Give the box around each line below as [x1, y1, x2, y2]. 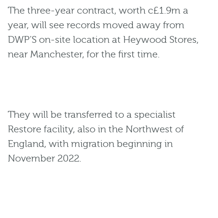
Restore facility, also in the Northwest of [8, 124, 184, 135]
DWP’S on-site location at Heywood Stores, [8, 34, 199, 46]
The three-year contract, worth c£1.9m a [8, 5, 188, 17]
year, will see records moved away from [8, 19, 184, 31]
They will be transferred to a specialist [8, 109, 176, 121]
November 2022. [8, 153, 81, 164]
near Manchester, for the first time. [8, 49, 160, 60]
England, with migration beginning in [8, 138, 173, 150]
